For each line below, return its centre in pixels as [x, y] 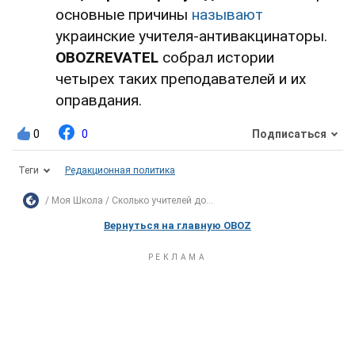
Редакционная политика [120, 170]
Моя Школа [77, 200]
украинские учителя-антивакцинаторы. [191, 36]
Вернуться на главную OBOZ [177, 225]
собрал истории [216, 57]
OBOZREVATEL [107, 57]
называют [227, 14]
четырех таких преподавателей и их [181, 78]
